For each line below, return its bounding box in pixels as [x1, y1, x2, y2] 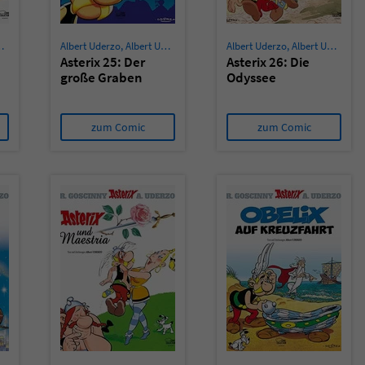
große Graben [60, 68, 143, 86]
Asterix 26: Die [226, 53, 310, 71]
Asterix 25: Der [60, 53, 145, 71]
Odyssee [226, 68, 276, 86]
